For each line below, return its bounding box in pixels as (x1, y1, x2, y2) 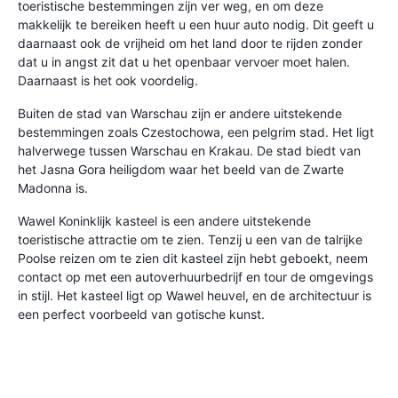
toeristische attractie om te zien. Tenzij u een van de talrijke (18, 232, 362, 247)
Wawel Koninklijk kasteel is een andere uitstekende (18, 213, 311, 228)
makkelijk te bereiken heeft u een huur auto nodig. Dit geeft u (18, 17, 374, 32)
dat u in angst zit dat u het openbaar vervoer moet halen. (18, 54, 350, 69)
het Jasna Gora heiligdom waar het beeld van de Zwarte (18, 162, 344, 177)
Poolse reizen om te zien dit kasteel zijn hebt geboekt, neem (18, 251, 368, 266)
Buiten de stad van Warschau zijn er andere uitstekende (18, 106, 342, 121)
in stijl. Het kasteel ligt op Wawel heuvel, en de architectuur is (18, 288, 371, 303)
